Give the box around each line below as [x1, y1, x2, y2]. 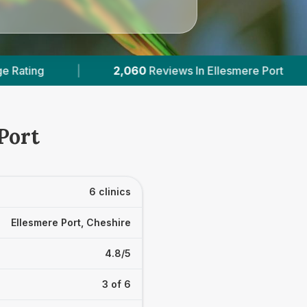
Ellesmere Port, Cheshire [11, 217, 131, 228]
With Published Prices [153, 64, 265, 77]
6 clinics [89, 186, 131, 197]
